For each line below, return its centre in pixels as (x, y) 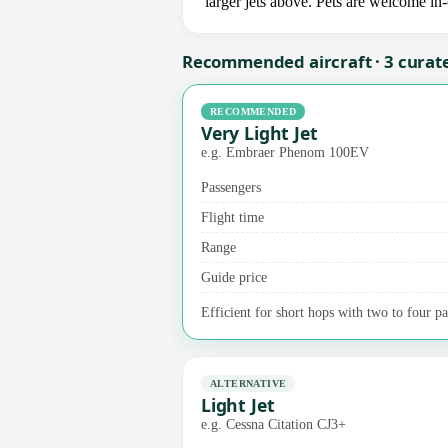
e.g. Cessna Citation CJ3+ (273, 423)
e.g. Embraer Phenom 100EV (285, 151)
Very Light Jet (259, 132)
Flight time (232, 216)
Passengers (231, 186)
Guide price (234, 276)
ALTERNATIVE (248, 383)
